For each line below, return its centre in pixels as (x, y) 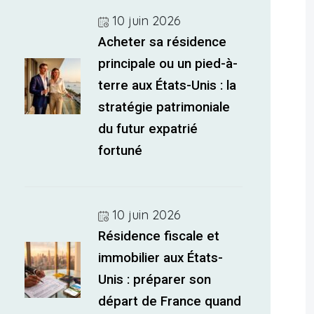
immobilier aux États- (161, 258)
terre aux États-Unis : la (168, 86)
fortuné (121, 151)
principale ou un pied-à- (168, 64)
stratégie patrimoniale (164, 107)
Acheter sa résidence (163, 42)
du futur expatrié (148, 129)
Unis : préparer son (155, 280)
